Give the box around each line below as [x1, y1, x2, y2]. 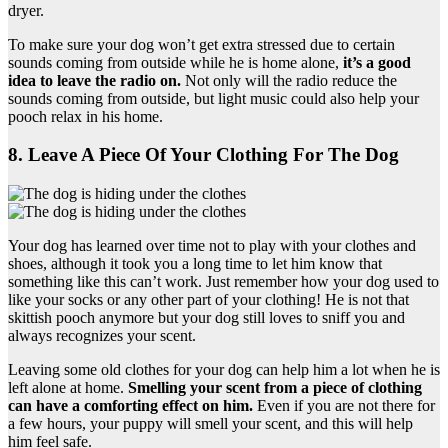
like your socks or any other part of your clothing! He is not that [8, 291, 409, 309]
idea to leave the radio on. [8, 71, 181, 89]
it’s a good [343, 53, 411, 71]
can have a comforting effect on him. [8, 397, 253, 415]
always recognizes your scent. [8, 327, 196, 345]
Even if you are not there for [253, 397, 435, 415]
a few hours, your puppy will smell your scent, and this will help [8, 415, 413, 433]
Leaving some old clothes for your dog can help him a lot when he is [8, 361, 440, 379]
